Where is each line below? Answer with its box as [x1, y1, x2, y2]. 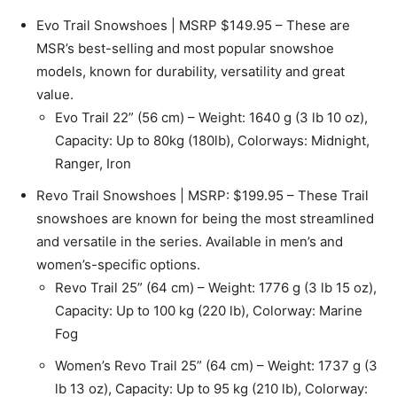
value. [36, 85, 74, 103]
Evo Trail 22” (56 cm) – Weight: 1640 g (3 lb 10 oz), [55, 108, 368, 126]
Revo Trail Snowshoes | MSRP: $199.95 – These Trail [36, 186, 369, 204]
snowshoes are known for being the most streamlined [36, 209, 374, 227]
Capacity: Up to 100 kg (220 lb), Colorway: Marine [55, 301, 362, 319]
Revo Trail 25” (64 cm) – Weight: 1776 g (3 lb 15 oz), [55, 278, 377, 296]
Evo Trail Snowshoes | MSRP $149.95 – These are [36, 16, 350, 34]
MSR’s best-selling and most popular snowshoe [36, 39, 334, 57]
